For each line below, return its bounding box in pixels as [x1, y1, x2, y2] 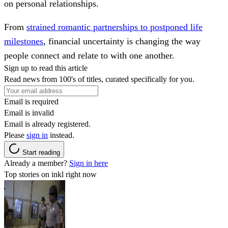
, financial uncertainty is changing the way [43, 36, 201, 47]
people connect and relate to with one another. [4, 50, 175, 61]
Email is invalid [4, 108, 54, 118]
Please [4, 131, 26, 140]
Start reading [22, 149, 60, 157]
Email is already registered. [4, 120, 91, 129]
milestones [4, 36, 43, 47]
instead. [48, 131, 74, 140]
